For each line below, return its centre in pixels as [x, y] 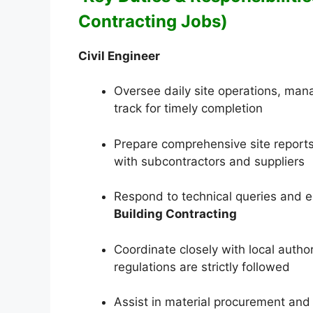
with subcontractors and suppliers [209, 161]
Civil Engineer [119, 56]
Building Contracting [175, 214]
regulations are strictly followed [202, 267]
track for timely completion [188, 109]
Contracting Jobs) [153, 21]
